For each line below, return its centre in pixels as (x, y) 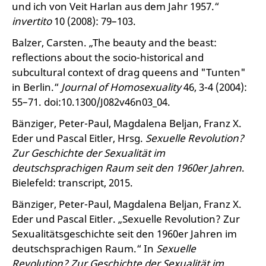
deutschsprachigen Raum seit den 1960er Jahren (127, 168)
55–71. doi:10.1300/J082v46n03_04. (91, 102)
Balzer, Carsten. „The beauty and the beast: (114, 42)
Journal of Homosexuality (121, 87)
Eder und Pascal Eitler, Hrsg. (79, 138)
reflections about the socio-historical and (108, 57)
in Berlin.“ (37, 87)
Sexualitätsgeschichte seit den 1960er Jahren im (124, 234)
